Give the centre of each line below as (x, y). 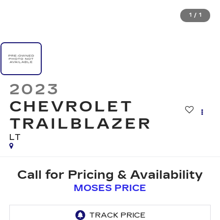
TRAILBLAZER (80, 124)
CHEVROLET (71, 107)
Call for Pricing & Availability (110, 175)
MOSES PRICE (110, 188)
